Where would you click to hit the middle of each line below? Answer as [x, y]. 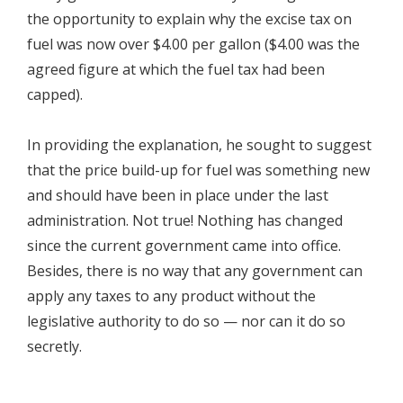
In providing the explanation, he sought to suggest [199, 145]
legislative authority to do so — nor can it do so [186, 321]
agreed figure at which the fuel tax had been [176, 69]
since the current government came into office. [184, 246]
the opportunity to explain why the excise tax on [189, 19]
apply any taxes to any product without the [171, 296]
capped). [55, 94]
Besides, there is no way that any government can [195, 271]
